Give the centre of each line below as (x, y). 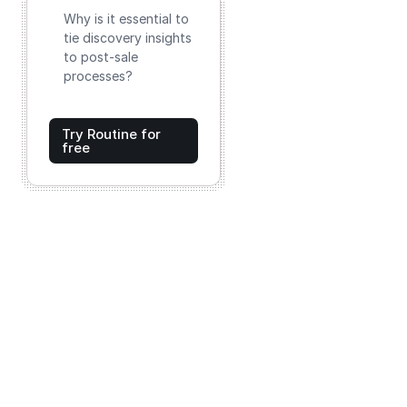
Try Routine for (111, 134)
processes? (98, 76)
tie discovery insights (128, 38)
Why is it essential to (126, 19)
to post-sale (101, 57)
